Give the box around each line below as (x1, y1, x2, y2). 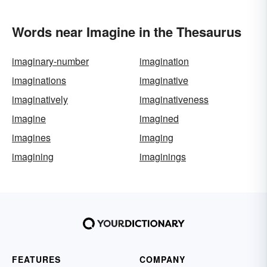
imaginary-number (12, 54, 89, 68)
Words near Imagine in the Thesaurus (12, 22, 241, 41)
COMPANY (139, 253, 185, 265)
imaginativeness (139, 92, 209, 106)
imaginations (12, 73, 66, 87)
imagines (12, 131, 51, 144)
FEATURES (12, 253, 61, 265)
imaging (139, 131, 173, 144)
